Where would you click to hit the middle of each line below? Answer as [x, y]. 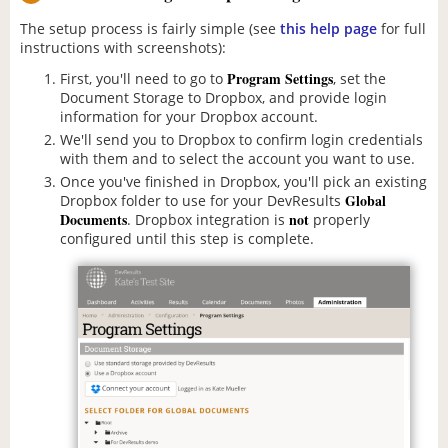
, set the [359, 78]
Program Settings [280, 78]
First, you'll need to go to [143, 78]
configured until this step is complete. [187, 238]
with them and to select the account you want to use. [237, 158]
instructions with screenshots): [123, 48]
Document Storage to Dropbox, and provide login [223, 97]
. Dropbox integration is [208, 219]
